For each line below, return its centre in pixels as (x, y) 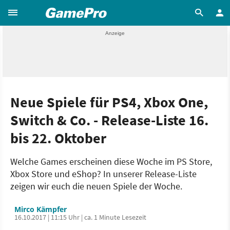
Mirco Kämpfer (41, 209)
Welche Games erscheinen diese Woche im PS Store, (111, 161)
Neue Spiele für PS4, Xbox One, (109, 102)
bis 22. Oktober (58, 138)
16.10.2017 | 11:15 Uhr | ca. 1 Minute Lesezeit (80, 217)
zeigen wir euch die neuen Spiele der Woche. (96, 186)
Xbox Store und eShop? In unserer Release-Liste (103, 174)
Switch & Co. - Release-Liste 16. (109, 120)
